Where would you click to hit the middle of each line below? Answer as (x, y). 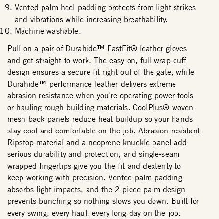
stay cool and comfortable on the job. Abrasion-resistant (104, 131)
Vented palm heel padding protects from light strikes (105, 8)
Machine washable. (48, 31)
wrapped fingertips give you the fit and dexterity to (94, 166)
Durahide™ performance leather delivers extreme (92, 84)
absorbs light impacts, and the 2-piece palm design (97, 189)
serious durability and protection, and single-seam (94, 154)
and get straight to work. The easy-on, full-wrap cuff (97, 60)
